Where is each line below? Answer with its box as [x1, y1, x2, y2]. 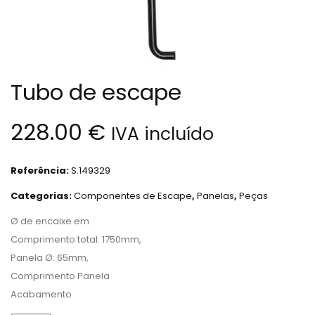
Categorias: [11, 188, 74, 202]
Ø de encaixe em [11, 214, 89, 228]
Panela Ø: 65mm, [11, 250, 89, 264]
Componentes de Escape [74, 188, 192, 202]
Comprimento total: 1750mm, [11, 232, 141, 246]
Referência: [11, 163, 71, 177]
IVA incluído [111, 121, 214, 146]
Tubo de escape [11, 76, 181, 108]
